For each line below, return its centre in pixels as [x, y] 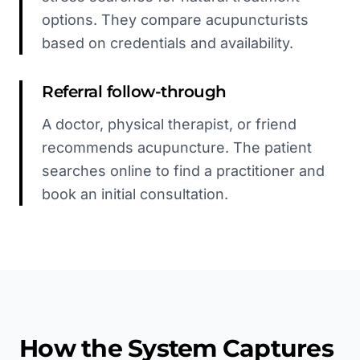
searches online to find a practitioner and [183, 171]
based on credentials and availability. [168, 43]
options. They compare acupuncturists [175, 20]
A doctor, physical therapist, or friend [169, 124]
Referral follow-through [134, 92]
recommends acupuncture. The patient [177, 147]
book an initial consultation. [135, 194]
